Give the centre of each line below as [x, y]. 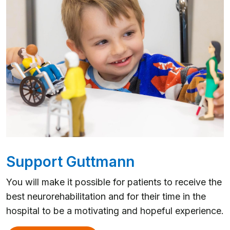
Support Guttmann [70, 161]
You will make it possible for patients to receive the [114, 182]
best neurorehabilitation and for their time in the [106, 196]
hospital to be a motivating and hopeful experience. [115, 210]
